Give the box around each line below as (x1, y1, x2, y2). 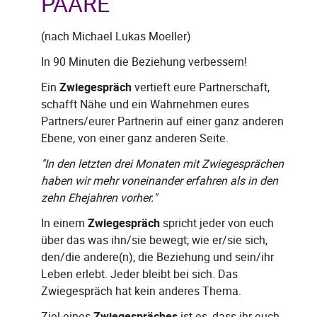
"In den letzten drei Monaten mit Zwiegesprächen (41, 156, 284, 173)
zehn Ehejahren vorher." (41, 190, 157, 207)
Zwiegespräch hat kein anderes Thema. (41, 283, 241, 300)
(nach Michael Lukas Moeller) (41, 28, 191, 45)
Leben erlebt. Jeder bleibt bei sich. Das (41, 266, 238, 283)
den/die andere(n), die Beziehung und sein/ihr (41, 249, 274, 266)
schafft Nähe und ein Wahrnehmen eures (41, 96, 249, 113)
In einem (41, 215, 88, 232)
